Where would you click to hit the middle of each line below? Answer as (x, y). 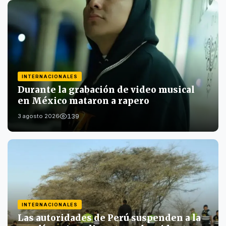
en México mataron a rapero (83, 101)
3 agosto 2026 (39, 116)
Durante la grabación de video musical (106, 90)
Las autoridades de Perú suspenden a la (109, 218)
